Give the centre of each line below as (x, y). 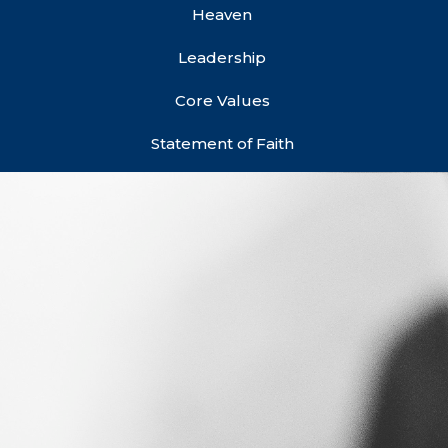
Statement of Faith (222, 144)
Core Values (222, 101)
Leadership (222, 58)
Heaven (222, 15)
